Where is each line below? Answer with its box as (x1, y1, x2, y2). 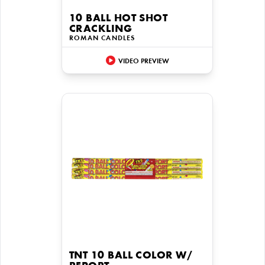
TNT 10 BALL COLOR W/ (69, 251, 192, 261)
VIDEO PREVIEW (118, 57, 169, 65)
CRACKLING (69, 24, 132, 35)
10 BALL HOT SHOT (69, 14, 168, 24)
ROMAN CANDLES (69, 35, 135, 42)
